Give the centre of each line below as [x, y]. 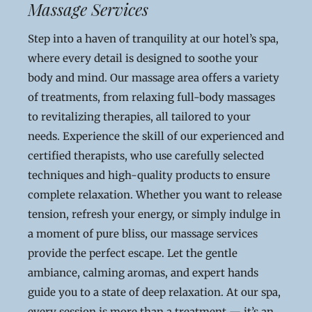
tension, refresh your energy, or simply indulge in [154, 214]
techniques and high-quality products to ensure [149, 175]
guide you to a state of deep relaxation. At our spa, [154, 292]
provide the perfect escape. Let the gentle [133, 253]
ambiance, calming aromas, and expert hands [143, 273]
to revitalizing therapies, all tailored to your [139, 117]
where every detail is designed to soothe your [143, 58]
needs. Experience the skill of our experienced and [156, 136]
